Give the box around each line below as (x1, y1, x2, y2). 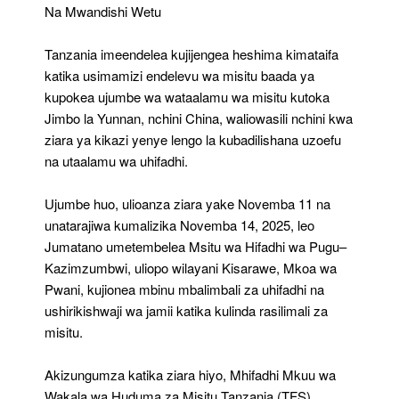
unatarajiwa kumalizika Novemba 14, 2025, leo (45, 215, 314, 234)
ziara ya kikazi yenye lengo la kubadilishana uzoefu (45, 129, 341, 149)
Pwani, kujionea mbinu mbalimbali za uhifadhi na (45, 279, 324, 298)
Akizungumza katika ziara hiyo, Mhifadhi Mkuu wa (45, 364, 336, 384)
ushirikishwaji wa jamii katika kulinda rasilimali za (45, 300, 328, 320)
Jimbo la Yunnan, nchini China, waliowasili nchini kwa (45, 108, 353, 127)
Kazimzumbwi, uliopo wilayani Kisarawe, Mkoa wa (45, 257, 337, 277)
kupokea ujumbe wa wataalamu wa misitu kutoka (45, 86, 330, 106)
